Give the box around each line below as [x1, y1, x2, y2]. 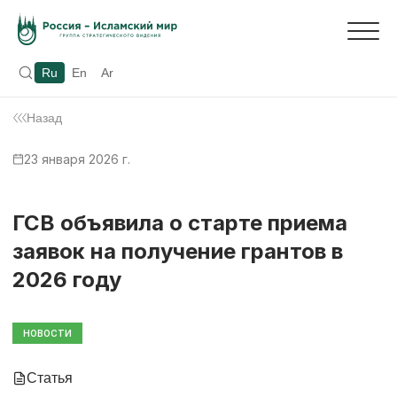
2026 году [12, 266, 121, 292]
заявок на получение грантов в [12, 237, 343, 264]
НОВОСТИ [23, 327, 72, 339]
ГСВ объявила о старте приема [12, 209, 347, 236]
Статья [27, 370, 73, 385]
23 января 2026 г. [24, 151, 130, 167]
